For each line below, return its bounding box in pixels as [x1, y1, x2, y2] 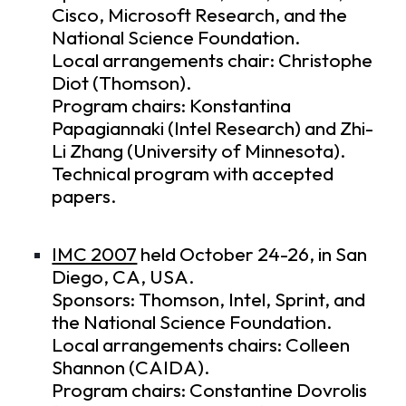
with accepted [209, 161, 334, 187]
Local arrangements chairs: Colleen [52, 333, 351, 358]
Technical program [52, 161, 210, 187]
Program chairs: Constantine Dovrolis [52, 378, 368, 403]
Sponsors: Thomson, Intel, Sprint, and [52, 287, 366, 313]
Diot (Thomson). [52, 71, 193, 96]
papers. [52, 184, 118, 209]
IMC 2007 [52, 242, 138, 267]
